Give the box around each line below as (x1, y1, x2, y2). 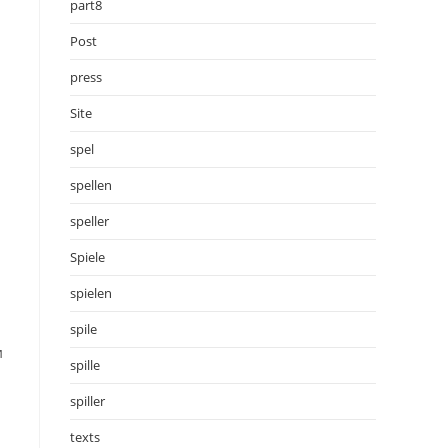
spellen (70, 175, 112, 194)
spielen (70, 283, 112, 302)
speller (70, 211, 109, 230)
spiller (70, 391, 105, 410)
